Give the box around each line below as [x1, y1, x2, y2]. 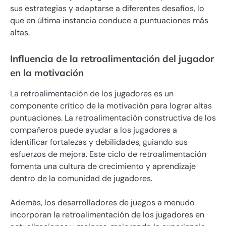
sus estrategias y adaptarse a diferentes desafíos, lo [10, 3, 204, 14]
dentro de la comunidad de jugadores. [10, 173, 152, 184]
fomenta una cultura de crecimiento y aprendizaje [10, 160, 196, 172]
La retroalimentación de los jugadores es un [10, 88, 174, 99]
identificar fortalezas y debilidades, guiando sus [10, 136, 188, 147]
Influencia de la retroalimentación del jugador [10, 52, 214, 65]
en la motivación [10, 66, 84, 79]
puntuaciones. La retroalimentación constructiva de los [10, 112, 216, 123]
